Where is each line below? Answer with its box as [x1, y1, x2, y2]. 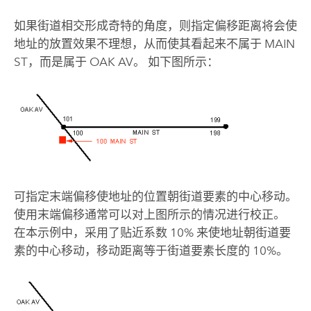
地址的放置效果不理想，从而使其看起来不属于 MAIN [13, 36, 295, 51]
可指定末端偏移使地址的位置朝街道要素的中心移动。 [13, 189, 297, 203]
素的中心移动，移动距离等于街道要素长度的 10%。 [13, 243, 288, 258]
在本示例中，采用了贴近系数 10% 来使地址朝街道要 [13, 225, 291, 239]
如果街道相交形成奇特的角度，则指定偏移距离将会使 [13, 18, 297, 33]
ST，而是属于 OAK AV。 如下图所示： [13, 54, 219, 69]
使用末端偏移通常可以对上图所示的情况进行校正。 [13, 207, 285, 221]
